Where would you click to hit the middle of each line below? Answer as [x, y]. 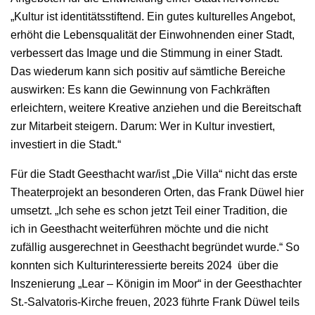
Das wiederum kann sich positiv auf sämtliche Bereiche [148, 71]
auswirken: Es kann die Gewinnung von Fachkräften [140, 89]
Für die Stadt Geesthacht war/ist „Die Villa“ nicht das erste [154, 174]
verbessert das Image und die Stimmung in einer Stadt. [147, 53]
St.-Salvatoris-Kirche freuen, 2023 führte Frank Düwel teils [155, 302]
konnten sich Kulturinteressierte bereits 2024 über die [144, 265]
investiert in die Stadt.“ [66, 144]
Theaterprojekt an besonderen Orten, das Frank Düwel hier [157, 192]
